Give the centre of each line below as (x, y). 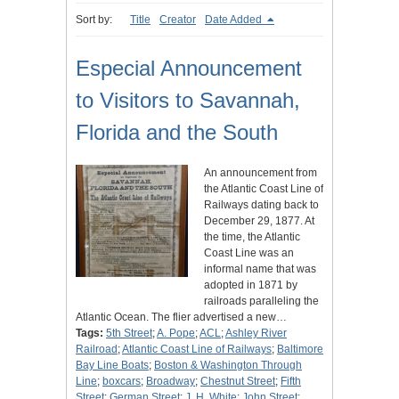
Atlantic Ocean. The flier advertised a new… (181, 318)
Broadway (171, 382)
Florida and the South (177, 133)
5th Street (129, 334)
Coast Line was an (249, 253)
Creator (178, 20)
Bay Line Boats (112, 366)
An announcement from (261, 173)
